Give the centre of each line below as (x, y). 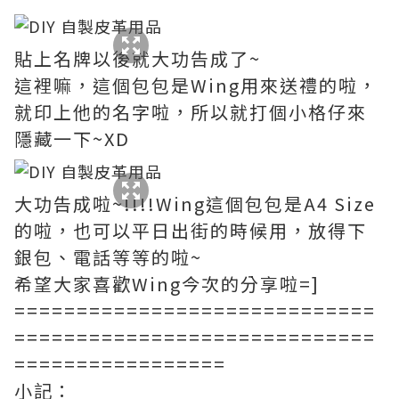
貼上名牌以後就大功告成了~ (138, 58)
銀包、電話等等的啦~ (108, 257)
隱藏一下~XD (72, 138)
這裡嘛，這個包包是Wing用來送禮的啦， (196, 85)
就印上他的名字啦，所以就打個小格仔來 (191, 112)
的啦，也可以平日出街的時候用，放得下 (191, 230)
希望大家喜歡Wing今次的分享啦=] (167, 284)
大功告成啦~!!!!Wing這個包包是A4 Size (195, 204)
